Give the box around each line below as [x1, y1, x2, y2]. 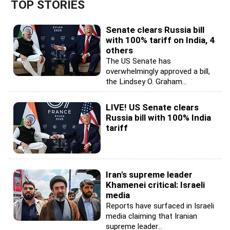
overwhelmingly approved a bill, [106, 67, 210, 76]
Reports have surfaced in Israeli [106, 201, 214, 211]
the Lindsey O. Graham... [106, 77, 187, 87]
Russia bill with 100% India [106, 112, 211, 123]
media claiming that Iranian [106, 212, 197, 221]
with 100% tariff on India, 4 [106, 35, 215, 46]
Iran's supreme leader [106, 169, 193, 180]
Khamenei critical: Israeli [106, 180, 205, 190]
